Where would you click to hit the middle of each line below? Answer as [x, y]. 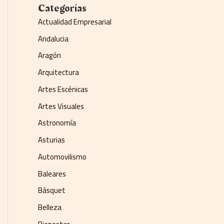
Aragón [49, 55]
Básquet [52, 190]
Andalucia [53, 38]
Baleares [52, 173]
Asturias [51, 140]
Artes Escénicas [63, 89]
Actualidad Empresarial [75, 21]
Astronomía [57, 123]
